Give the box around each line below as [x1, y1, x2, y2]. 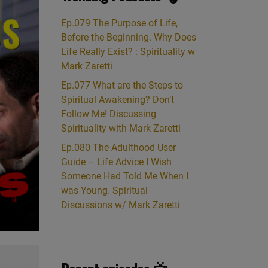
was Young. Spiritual [61, 185, 148, 196]
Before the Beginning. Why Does [61, 32, 196, 43]
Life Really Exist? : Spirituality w [61, 46, 195, 57]
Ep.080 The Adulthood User [61, 142, 176, 153]
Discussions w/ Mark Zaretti [61, 199, 180, 211]
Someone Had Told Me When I [61, 170, 188, 182]
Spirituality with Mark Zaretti [61, 123, 181, 134]
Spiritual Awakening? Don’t [61, 94, 174, 105]
